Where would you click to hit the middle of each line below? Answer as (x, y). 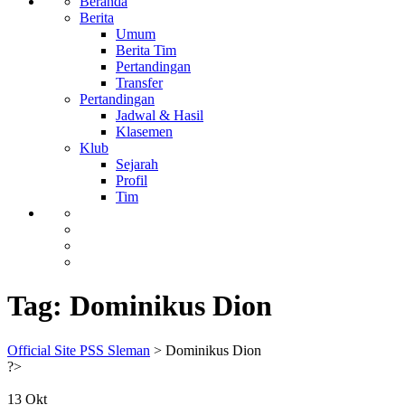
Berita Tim (146, 50)
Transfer (139, 83)
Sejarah (137, 164)
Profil (132, 180)
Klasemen (144, 132)
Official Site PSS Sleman (79, 350)
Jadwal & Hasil (160, 115)
